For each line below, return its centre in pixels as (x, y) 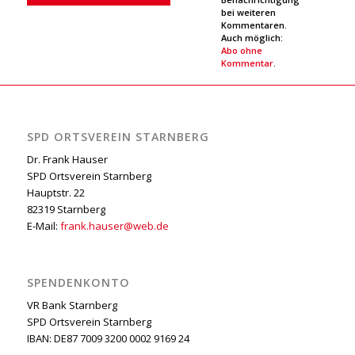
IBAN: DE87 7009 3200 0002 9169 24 (108, 339)
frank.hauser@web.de (114, 225)
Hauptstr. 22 (55, 192)
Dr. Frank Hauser (67, 159)
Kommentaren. (254, 25)
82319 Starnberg (66, 209)
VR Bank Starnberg (72, 305)
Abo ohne (241, 50)
